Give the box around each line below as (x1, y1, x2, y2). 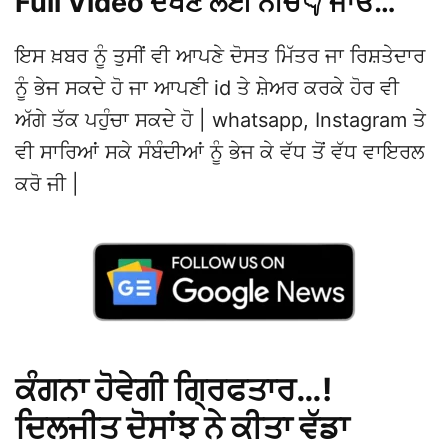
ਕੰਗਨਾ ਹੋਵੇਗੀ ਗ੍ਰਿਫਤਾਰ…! (15, 370, 332, 409)
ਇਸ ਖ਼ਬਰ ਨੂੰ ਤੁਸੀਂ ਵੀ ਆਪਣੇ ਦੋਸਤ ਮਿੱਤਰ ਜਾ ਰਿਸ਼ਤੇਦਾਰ (15, 44, 425, 68)
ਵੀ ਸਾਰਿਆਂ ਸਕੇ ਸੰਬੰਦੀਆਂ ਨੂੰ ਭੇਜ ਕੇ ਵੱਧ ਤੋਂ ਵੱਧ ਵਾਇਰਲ (15, 140, 425, 164)
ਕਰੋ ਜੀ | (15, 172, 79, 196)
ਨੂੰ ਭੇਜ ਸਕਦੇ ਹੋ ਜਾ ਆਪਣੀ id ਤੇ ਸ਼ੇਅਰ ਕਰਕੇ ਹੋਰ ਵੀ (15, 76, 399, 100)
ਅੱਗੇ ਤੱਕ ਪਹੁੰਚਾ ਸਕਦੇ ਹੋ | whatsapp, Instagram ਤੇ (15, 108, 426, 132)
